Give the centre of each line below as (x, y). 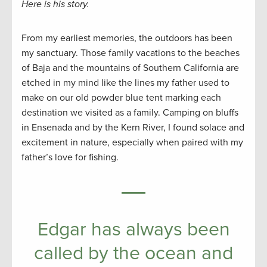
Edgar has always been (133, 229)
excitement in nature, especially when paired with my (132, 142)
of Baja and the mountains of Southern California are (130, 68)
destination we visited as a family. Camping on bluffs (130, 113)
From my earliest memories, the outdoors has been (127, 38)
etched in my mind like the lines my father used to (125, 83)
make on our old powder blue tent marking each (121, 98)
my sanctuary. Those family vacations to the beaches (131, 53)
